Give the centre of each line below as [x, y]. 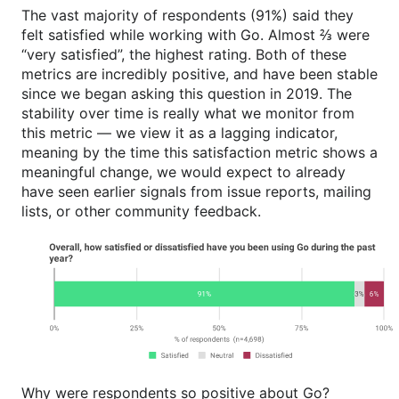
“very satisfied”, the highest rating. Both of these [184, 55]
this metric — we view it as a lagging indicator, [179, 133]
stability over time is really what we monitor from [188, 114]
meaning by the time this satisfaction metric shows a [199, 153]
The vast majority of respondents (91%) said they [187, 16]
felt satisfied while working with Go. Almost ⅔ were [195, 35]
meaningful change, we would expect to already [183, 172]
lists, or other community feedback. [141, 212]
